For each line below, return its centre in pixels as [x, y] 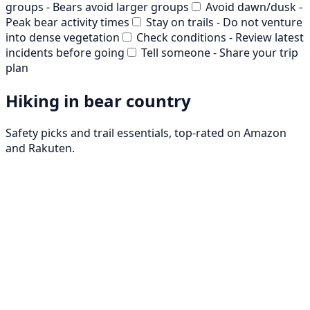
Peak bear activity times [67, 22]
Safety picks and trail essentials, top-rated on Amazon [146, 133]
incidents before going [65, 52]
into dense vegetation [63, 37]
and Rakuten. [40, 148]
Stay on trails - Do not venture [224, 22]
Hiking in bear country [98, 100]
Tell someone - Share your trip [220, 52]
